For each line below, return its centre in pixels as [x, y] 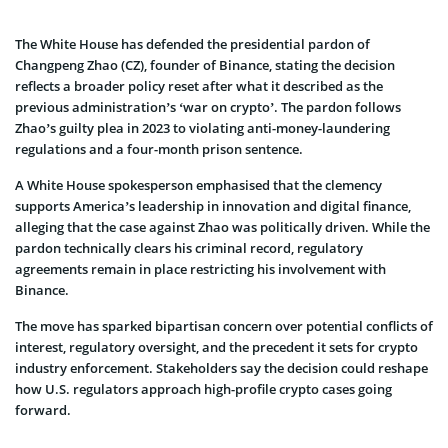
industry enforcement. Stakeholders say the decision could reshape [221, 368]
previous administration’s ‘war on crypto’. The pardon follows [208, 107]
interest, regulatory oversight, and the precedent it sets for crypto [216, 347]
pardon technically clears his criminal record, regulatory [189, 248]
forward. [43, 410]
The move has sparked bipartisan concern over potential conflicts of [224, 326]
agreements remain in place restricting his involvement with [200, 269]
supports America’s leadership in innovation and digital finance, [213, 206]
